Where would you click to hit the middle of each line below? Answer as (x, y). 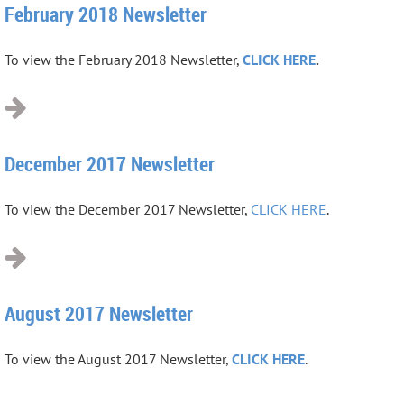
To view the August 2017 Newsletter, (118, 358)
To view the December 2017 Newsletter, (128, 209)
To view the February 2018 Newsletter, (124, 59)
